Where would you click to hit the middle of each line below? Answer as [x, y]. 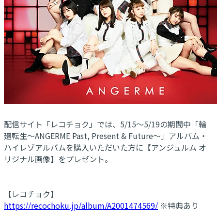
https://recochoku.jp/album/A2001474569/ [81, 205]
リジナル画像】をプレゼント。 [58, 159]
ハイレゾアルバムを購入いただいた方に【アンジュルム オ [105, 147]
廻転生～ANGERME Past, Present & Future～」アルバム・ [106, 135]
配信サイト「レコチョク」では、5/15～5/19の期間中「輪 [105, 124]
